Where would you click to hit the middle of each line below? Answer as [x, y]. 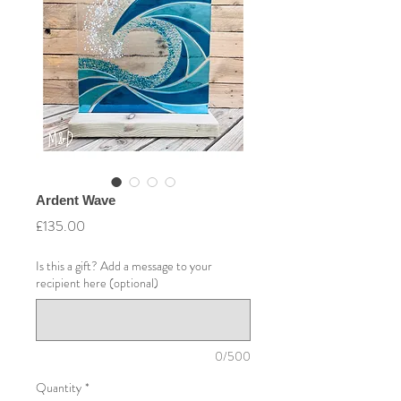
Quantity [59, 388]
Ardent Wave [76, 200]
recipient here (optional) [97, 283]
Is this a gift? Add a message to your [124, 266]
